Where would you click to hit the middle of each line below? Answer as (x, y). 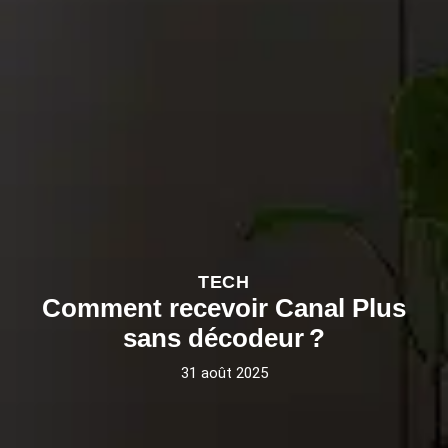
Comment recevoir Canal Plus (224, 308)
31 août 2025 (224, 373)
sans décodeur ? (224, 338)
